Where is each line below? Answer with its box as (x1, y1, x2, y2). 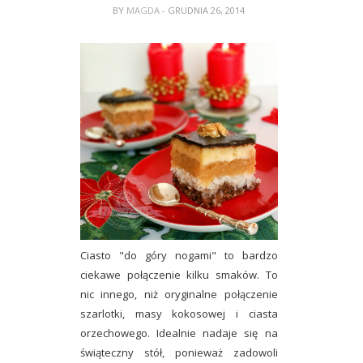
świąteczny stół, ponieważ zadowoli (80, 345, 278, 361)
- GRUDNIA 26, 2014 (162, 3, 246, 16)
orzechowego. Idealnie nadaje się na (80, 326, 278, 341)
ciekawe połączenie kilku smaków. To (80, 267, 278, 283)
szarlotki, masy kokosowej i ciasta (80, 306, 278, 322)
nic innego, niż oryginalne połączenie (80, 287, 278, 302)
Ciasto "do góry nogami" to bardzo (80, 248, 278, 263)
